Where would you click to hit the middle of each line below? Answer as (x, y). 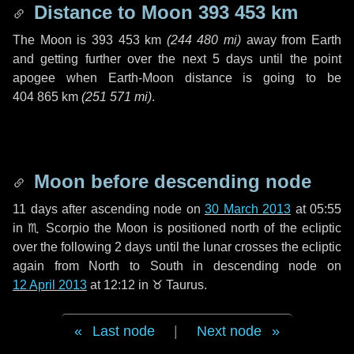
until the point (298, 59)
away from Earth (292, 40)
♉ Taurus (178, 285)
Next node (229, 331)
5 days (233, 59)
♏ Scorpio (58, 228)
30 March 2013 (248, 209)
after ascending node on (131, 209)
